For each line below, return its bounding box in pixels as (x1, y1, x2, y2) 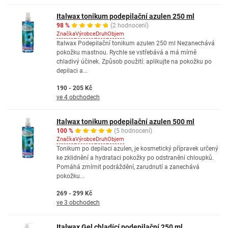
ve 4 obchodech (56, 94, 100, 101)
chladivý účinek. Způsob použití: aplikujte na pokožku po (56, 58, 212, 65)
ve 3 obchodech (56, 199, 100, 206)
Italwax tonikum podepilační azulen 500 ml (56, 118, 194, 126)
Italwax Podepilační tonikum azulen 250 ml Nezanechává (56, 40, 215, 47)
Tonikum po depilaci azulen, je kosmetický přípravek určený (56, 145, 218, 152)
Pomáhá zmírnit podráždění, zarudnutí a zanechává (56, 163, 199, 170)
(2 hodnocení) (110, 22, 149, 29)
